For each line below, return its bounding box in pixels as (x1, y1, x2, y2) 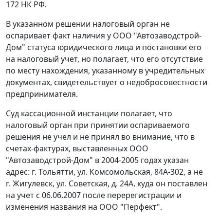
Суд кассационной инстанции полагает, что (6, 108, 172, 119)
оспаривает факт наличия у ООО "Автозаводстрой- (6, 30, 201, 41)
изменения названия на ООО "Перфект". (6, 201, 162, 213)
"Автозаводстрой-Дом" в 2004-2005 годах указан (6, 155, 189, 166)
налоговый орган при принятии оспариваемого (6, 120, 190, 131)
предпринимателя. (6, 89, 78, 100)
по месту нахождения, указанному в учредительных (6, 65, 204, 76)
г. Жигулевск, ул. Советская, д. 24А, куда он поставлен (6, 178, 207, 189)
